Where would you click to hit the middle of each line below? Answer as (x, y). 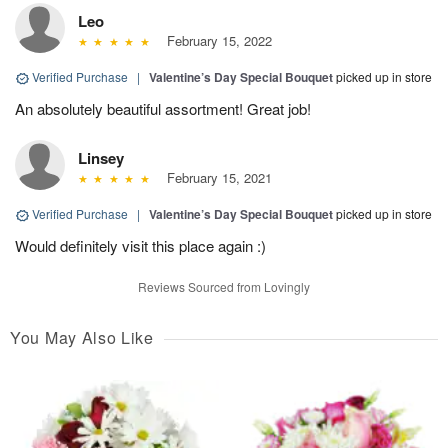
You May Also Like (82, 338)
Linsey (101, 158)
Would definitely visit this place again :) (140, 246)
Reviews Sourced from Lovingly (224, 287)
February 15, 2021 (215, 178)
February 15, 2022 (215, 41)
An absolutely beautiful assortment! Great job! (163, 109)
